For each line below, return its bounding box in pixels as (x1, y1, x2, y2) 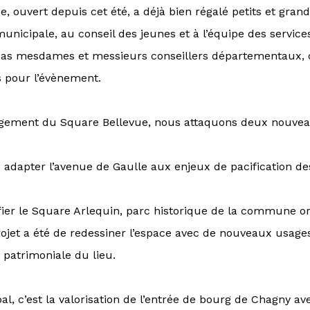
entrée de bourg (145, 293, 231, 306)
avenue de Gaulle (54, 160, 147, 173)
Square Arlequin (32, 204, 120, 217)
